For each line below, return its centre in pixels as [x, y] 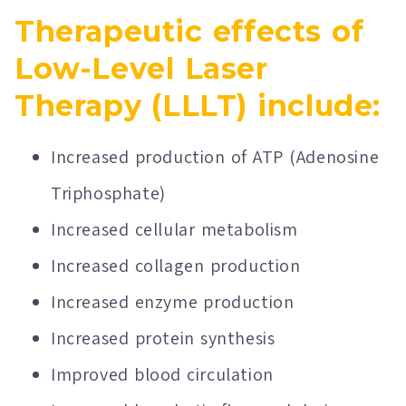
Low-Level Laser [141, 68]
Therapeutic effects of [189, 31]
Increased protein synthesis [163, 338]
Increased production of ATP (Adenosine [215, 156]
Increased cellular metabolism [174, 229]
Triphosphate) [108, 193]
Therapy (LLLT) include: [198, 105]
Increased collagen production [176, 265]
